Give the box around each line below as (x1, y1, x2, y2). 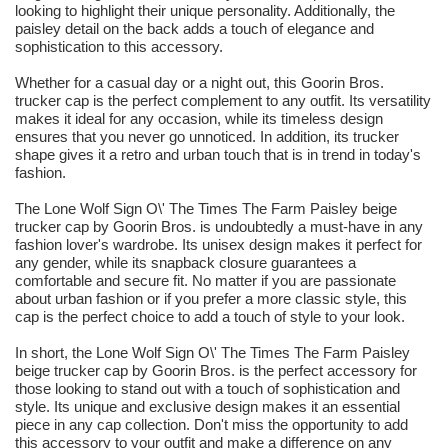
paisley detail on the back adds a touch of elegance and (15, 20, 374, 38)
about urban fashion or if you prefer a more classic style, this (15, 290, 407, 308)
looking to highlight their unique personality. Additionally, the (15, 2, 395, 20)
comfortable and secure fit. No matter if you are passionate (15, 272, 396, 290)
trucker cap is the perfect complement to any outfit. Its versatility (15, 92, 431, 110)
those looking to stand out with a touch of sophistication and (15, 380, 400, 398)
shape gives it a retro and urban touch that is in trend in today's (15, 146, 421, 164)
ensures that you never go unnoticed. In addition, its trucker (15, 128, 399, 146)
